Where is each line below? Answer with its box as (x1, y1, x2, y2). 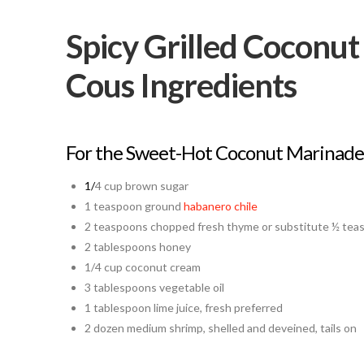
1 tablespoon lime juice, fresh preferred (84, 301, 283, 315)
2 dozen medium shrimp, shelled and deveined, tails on (84, 321, 357, 336)
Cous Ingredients (65, 66, 297, 106)
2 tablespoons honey (84, 240, 191, 254)
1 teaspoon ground (84, 199, 184, 214)
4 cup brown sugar (94, 179, 188, 193)
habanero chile (183, 199, 258, 214)
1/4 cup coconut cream (84, 260, 201, 275)
